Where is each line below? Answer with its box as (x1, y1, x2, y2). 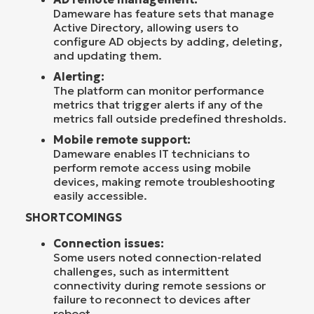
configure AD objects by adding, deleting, (53, 34, 282, 48)
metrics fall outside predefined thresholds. (53, 111, 287, 125)
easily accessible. (53, 188, 147, 203)
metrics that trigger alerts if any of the (53, 97, 263, 111)
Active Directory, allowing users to (53, 20, 238, 34)
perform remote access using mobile (53, 160, 251, 175)
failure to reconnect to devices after (53, 292, 250, 306)
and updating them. (53, 48, 162, 62)
